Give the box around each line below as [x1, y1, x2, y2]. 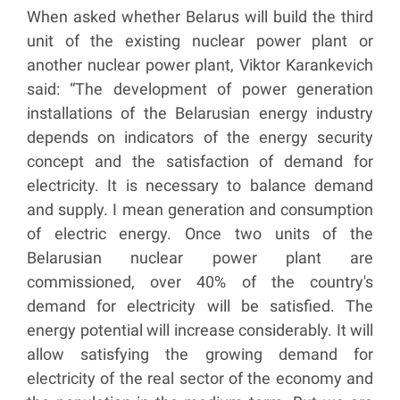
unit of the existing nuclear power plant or [27, 31, 373, 51]
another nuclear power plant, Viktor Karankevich [27, 55, 373, 75]
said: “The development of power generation [27, 79, 373, 99]
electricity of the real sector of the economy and [27, 369, 373, 388]
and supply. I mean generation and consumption [27, 200, 373, 220]
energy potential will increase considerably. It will [27, 321, 373, 340]
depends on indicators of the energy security [27, 128, 373, 147]
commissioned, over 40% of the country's [27, 272, 373, 292]
